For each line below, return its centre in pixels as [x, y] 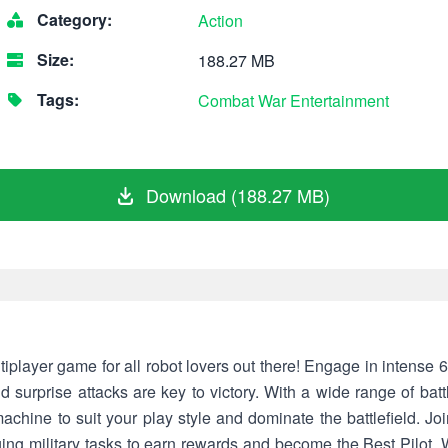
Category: [72, 19]
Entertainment [339, 100]
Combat [225, 100]
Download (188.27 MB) [236, 195]
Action [220, 20]
